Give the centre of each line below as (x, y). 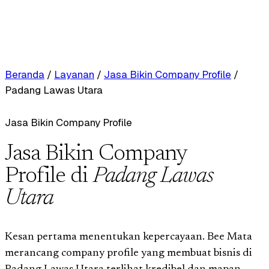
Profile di (49, 177)
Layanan (74, 74)
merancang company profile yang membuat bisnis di (128, 253)
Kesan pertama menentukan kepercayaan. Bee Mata (128, 237)
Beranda (25, 74)
